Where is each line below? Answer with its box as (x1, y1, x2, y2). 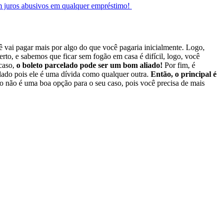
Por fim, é (165, 61, 195, 70)
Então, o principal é (151, 70, 217, 79)
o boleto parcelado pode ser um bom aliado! (16, 61, 165, 70)
